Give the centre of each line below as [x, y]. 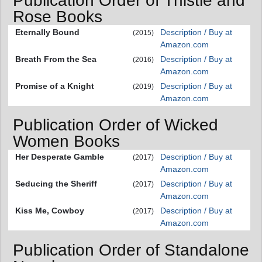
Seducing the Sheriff [56, 184]
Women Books [66, 142]
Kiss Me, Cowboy [50, 211]
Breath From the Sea [56, 59]
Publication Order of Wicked [116, 125]
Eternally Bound [47, 32]
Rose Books [58, 16]
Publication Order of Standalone [131, 250]
